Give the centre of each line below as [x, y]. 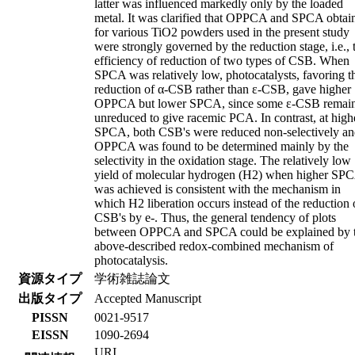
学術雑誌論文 [132, 278]
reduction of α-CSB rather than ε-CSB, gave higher [223, 89]
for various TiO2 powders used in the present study [222, 32]
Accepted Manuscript [148, 298]
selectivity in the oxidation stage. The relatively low [223, 160]
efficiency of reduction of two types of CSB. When [222, 60]
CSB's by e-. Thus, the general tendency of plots [215, 217]
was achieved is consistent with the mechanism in [218, 189]
